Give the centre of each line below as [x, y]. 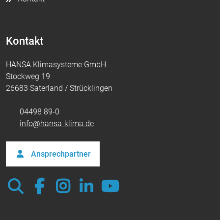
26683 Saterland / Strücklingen [59, 88]
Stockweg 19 [28, 77]
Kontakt [25, 41]
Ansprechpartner [60, 154]
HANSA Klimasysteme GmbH [56, 65]
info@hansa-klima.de [57, 124]
